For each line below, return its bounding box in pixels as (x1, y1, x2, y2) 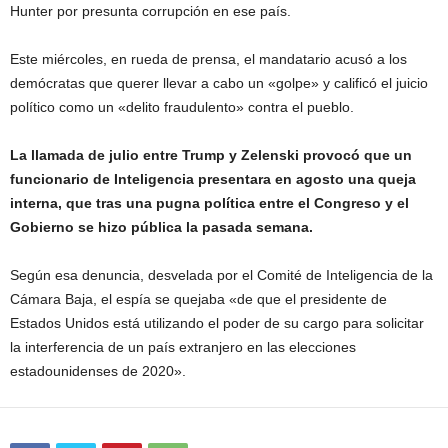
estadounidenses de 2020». (10, 363, 190, 379)
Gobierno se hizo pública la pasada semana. (10, 219, 313, 235)
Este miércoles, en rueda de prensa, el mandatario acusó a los (10, 51, 407, 67)
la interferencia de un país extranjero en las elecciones (10, 339, 356, 355)
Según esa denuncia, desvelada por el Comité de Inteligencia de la (10, 267, 433, 283)
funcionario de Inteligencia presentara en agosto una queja (10, 171, 416, 187)
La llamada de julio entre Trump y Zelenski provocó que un (10, 147, 412, 163)
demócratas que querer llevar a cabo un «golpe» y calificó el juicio (10, 75, 428, 91)
